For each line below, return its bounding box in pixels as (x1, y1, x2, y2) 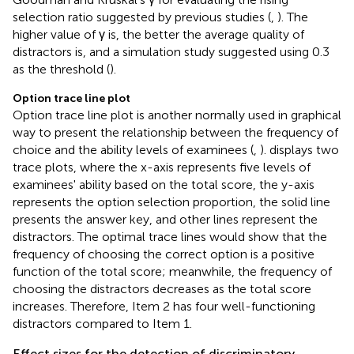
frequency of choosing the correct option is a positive (13, 246, 314, 262)
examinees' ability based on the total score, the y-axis (13, 176, 314, 192)
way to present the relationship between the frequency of (13, 124, 338, 140)
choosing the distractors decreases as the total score (13, 281, 311, 296)
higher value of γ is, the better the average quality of (13, 26, 304, 42)
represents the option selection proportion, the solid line (13, 194, 330, 209)
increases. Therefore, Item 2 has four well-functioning (13, 298, 315, 314)
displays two (269, 141, 339, 157)
